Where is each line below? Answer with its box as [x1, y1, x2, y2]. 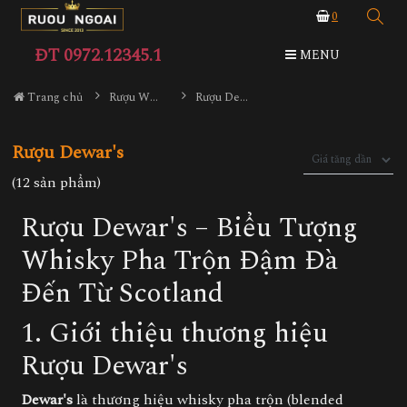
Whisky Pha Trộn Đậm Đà [21, 240, 338, 282]
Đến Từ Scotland [21, 273, 223, 314]
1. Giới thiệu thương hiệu [21, 313, 328, 354]
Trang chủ [25, 88, 83, 106]
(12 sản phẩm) [12, 172, 101, 194]
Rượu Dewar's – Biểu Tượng [21, 207, 358, 249]
